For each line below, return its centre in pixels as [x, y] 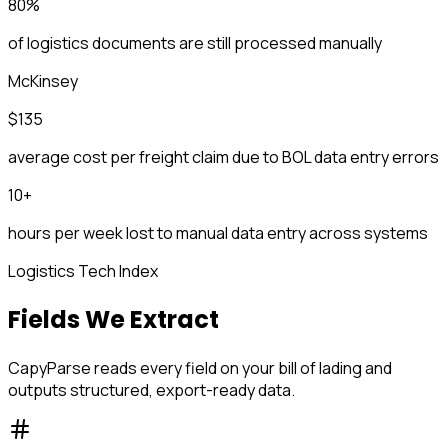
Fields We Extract [113, 320]
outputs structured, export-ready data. [151, 390]
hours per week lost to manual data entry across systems [218, 233]
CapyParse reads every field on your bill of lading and [200, 368]
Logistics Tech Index [83, 271]
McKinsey [43, 81]
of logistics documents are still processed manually [195, 43]
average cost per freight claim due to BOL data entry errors [223, 157]
